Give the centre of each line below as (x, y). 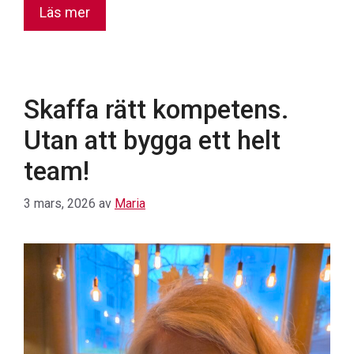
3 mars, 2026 (60, 203)
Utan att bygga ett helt (152, 140)
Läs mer (65, 12)
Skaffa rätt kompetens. (156, 109)
